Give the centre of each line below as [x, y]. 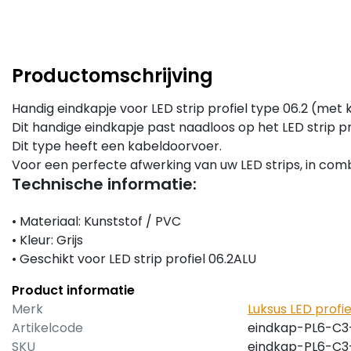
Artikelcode [47, 328]
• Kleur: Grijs [47, 241]
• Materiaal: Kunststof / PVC [96, 222]
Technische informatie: [104, 185]
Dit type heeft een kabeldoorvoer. [117, 147]
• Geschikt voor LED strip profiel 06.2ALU [134, 259]
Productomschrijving [112, 76]
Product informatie [73, 291]
